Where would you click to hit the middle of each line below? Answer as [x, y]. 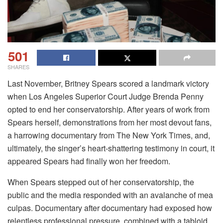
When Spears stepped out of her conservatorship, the [101, 182]
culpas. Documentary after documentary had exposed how [110, 208]
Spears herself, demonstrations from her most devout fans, [110, 122]
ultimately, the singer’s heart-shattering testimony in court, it [111, 148]
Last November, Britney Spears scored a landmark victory [108, 83]
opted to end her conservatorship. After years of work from [109, 109]
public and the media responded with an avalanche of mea [110, 195]
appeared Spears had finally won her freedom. [89, 161]
